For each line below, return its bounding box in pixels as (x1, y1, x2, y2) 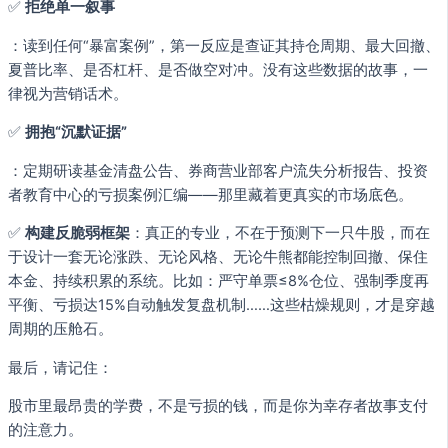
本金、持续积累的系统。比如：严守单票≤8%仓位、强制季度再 (8, 272, 429, 291)
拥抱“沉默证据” (25, 123, 127, 142)
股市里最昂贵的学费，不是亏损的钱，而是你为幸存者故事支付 (8, 397, 428, 416)
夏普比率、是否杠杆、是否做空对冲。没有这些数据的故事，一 (8, 60, 428, 79)
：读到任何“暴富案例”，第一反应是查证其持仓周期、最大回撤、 (8, 36, 440, 55)
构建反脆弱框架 (25, 224, 130, 243)
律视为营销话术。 (8, 84, 128, 103)
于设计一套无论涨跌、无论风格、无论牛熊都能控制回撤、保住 (8, 248, 428, 267)
